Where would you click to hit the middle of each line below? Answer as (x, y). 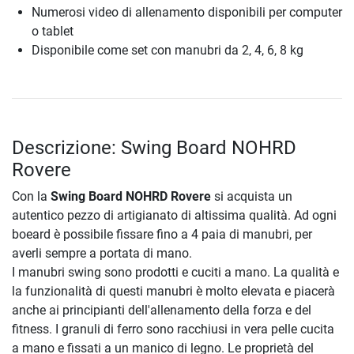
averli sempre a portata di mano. (102, 254)
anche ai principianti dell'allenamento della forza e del (162, 311)
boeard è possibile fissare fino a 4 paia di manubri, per (162, 235)
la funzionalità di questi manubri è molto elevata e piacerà (173, 292)
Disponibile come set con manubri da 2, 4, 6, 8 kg (168, 51)
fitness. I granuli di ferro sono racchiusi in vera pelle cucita (173, 330)
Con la (31, 197)
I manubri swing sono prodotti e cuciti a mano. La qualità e (175, 273)
